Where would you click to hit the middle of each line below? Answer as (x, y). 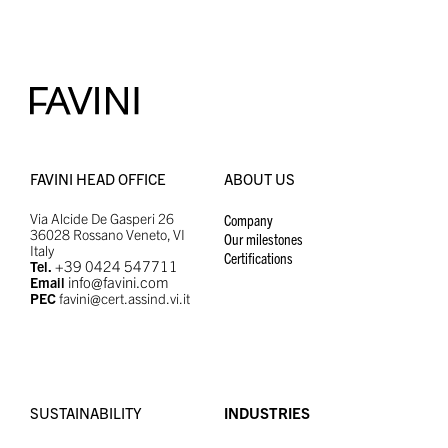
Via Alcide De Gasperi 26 (102, 217)
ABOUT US (259, 178)
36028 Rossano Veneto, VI (107, 233)
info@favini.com (118, 281)
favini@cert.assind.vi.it (124, 297)
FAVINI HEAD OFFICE (98, 178)
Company (248, 219)
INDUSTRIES (267, 412)
